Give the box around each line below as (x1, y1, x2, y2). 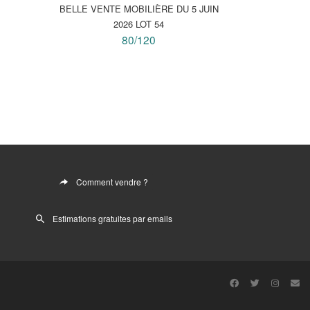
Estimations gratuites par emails (52, 212, 172, 225)
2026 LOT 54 (113, 17, 165, 30)
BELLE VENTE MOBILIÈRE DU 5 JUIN (59, 1, 219, 15)
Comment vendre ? (76, 176, 148, 188)
